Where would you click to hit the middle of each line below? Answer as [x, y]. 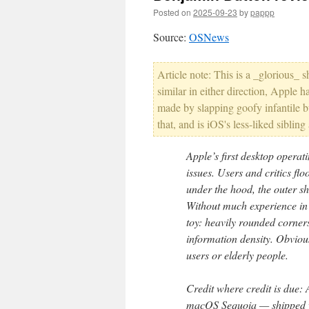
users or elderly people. [237, 255]
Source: [171, 37]
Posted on [172, 12]
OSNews [209, 37]
